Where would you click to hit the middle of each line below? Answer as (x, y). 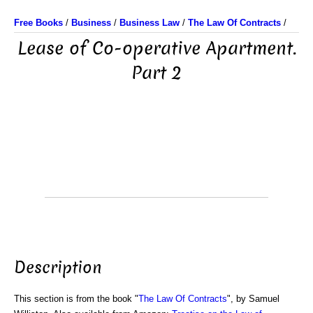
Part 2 (156, 73)
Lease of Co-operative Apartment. (156, 49)
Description (58, 267)
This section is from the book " (76, 298)
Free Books (38, 23)
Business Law (150, 23)
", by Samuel (253, 298)
